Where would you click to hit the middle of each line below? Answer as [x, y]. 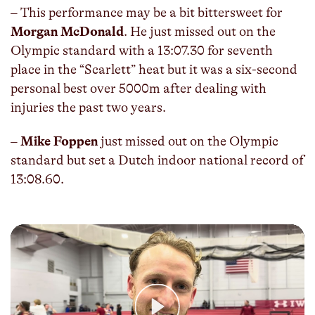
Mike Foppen [59, 141]
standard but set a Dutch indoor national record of [157, 160]
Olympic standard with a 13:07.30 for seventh [142, 50]
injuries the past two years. [88, 107]
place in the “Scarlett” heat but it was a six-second [154, 69]
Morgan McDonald [67, 31]
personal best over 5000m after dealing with [139, 88]
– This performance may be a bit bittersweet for [147, 12]
